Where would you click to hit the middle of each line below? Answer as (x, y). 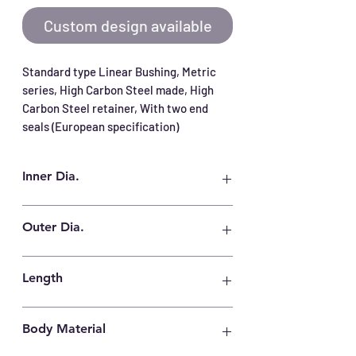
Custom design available (128, 25)
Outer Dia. (53, 227)
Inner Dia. (51, 176)
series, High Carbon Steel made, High (118, 90)
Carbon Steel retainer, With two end (115, 108)
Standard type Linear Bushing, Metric (119, 72)
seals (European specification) (101, 126)
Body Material (64, 329)
